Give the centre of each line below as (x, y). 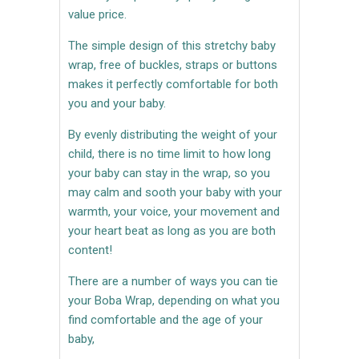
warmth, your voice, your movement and (174, 211)
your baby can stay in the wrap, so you (169, 173)
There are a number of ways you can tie (173, 281)
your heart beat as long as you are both (172, 230)
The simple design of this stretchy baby (172, 45)
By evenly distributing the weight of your (173, 134)
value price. (97, 14)
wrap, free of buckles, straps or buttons (173, 65)
